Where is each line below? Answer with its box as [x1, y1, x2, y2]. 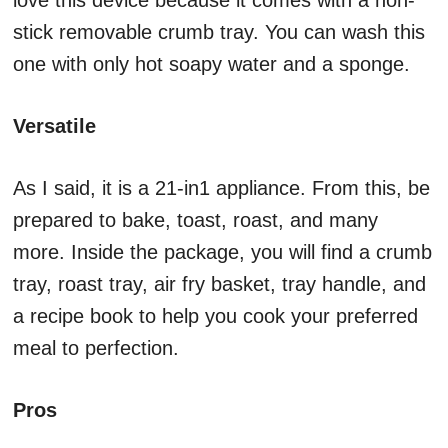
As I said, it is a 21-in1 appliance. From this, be [13, 177, 430, 200]
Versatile [13, 115, 96, 138]
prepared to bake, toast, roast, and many [13, 209, 378, 232]
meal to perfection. [13, 337, 179, 360]
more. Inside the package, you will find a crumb [13, 241, 432, 264]
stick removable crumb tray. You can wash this [13, 21, 425, 44]
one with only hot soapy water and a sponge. [13, 53, 410, 76]
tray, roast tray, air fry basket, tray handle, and [13, 273, 426, 296]
